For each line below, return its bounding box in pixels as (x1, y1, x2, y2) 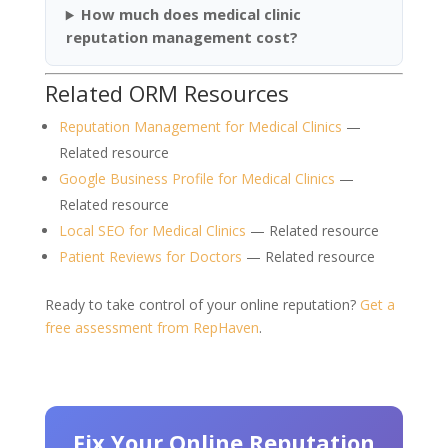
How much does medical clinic (81, 4, 302, 25)
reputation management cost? (65, 27, 298, 48)
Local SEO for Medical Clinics (58, 221, 246, 241)
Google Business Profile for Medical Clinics (58, 169, 335, 189)
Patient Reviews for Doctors (58, 247, 242, 267)
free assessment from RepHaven (44, 318, 259, 338)
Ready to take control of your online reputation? (44, 295, 360, 315)
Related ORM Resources (44, 78, 289, 109)
